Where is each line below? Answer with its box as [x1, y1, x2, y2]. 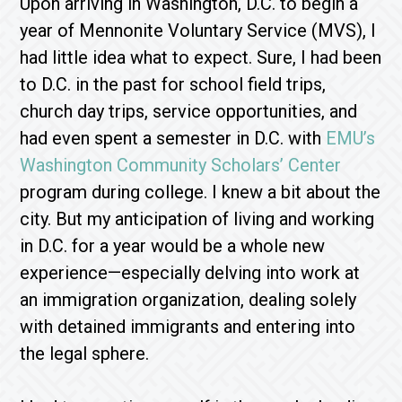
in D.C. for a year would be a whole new [20, 235, 326, 257]
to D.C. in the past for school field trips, [20, 74, 327, 95]
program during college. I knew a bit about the [20, 181, 381, 203]
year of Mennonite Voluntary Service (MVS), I [20, 20, 377, 41]
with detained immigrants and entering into [20, 316, 356, 337]
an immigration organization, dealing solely [20, 289, 357, 310]
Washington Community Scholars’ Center [20, 154, 342, 176]
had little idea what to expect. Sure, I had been [20, 47, 382, 68]
